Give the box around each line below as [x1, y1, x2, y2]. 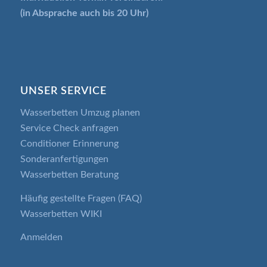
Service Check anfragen [20, 123, 119, 133]
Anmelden [20, 232, 63, 243]
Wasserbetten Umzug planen [20, 108, 140, 117]
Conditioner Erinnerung [20, 139, 119, 148]
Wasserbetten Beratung [20, 170, 119, 179]
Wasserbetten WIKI [20, 209, 102, 219]
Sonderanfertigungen [20, 154, 108, 164]
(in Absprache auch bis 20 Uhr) [20, 8, 148, 18]
